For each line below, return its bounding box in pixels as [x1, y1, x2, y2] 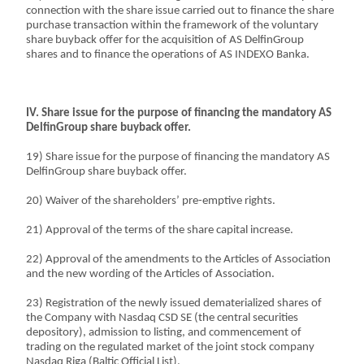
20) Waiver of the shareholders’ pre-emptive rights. [26, 195, 276, 207]
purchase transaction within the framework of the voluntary [26, 19, 319, 32]
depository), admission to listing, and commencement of [26, 327, 302, 339]
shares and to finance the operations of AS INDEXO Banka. [26, 49, 310, 61]
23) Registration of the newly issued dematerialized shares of [26, 297, 323, 310]
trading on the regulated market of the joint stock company [26, 341, 315, 353]
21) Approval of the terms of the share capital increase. [26, 224, 294, 236]
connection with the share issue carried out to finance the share [26, 5, 335, 17]
